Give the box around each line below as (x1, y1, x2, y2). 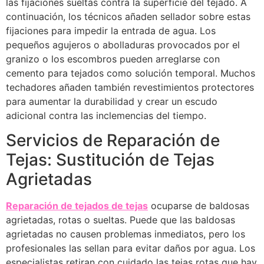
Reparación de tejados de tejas (6, 200, 148, 212)
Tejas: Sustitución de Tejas (6, 150, 214, 170)
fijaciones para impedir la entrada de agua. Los (6, 24, 216, 37)
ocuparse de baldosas (148, 200, 249, 212)
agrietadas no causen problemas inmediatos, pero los (6, 228, 245, 240)
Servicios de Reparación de (6, 130, 220, 151)
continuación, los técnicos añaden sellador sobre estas (6, 10, 250, 22)
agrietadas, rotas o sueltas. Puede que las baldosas (6, 214, 235, 226)
